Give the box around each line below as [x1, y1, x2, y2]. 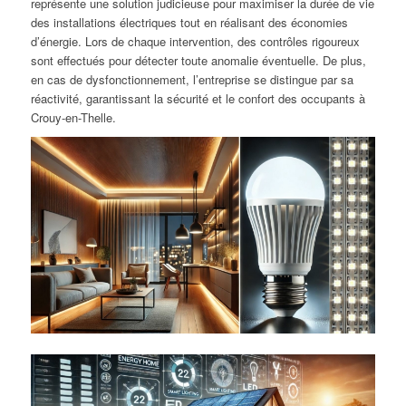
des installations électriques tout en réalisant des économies [30, 14, 348, 32]
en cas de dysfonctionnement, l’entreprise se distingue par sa [30, 71, 353, 89]
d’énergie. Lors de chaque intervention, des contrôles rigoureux [30, 33, 360, 51]
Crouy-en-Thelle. [30, 109, 116, 127]
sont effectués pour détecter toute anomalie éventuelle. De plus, [30, 52, 366, 70]
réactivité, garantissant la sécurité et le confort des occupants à [30, 90, 365, 108]
